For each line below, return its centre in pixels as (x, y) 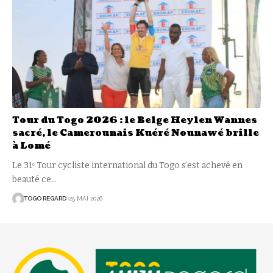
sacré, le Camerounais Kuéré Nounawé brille (136, 133)
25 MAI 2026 (85, 199)
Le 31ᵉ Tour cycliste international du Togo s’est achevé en (127, 165)
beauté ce (32, 179)
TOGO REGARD (45, 199)
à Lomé (31, 146)
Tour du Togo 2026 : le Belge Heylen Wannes (135, 120)
